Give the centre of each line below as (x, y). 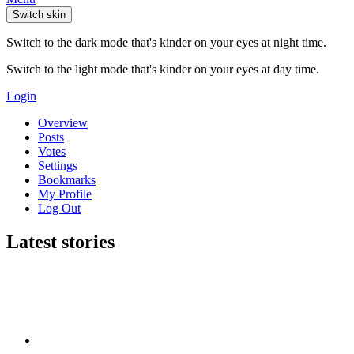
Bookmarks (67, 179)
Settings (58, 165)
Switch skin (39, 14)
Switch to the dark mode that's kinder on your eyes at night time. (166, 42)
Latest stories (60, 241)
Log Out (59, 208)
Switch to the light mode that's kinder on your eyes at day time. (163, 69)
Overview (63, 122)
